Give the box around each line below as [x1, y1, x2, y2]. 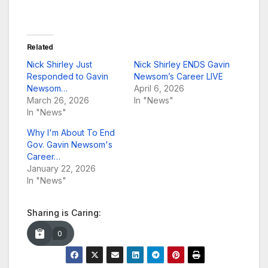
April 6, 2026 [134, 83, 184, 94]
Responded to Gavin [27, 71, 108, 82]
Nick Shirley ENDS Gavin [134, 59, 230, 70]
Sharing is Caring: [27, 208, 101, 218]
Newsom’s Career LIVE [134, 71, 223, 82]
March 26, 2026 [27, 95, 89, 106]
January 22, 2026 [27, 163, 96, 174]
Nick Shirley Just [27, 59, 92, 70]
